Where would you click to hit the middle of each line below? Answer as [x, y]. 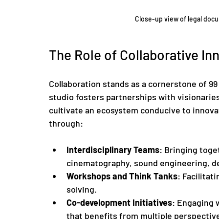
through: [66, 123]
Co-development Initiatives [119, 202]
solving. [82, 189]
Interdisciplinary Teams [113, 149]
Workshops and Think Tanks [122, 176]
